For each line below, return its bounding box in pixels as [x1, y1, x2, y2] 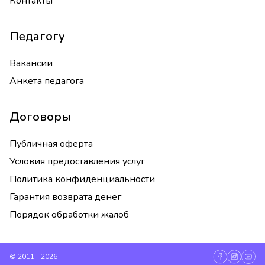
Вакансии [9, 57, 53, 70]
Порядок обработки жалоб [9, 208, 129, 221]
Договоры [9, 109, 71, 125]
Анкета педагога [9, 75, 84, 88]
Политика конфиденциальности [9, 173, 155, 186]
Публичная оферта [9, 137, 93, 150]
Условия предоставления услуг [9, 155, 145, 168]
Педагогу [9, 28, 65, 44]
